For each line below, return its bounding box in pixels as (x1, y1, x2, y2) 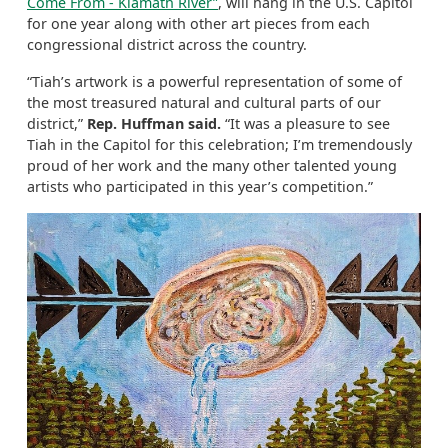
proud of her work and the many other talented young (27, 156, 397, 175)
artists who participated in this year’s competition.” (27, 177, 373, 196)
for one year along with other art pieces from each (27, 14, 370, 33)
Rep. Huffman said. (87, 114, 221, 133)
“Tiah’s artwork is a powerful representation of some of (27, 72, 402, 91)
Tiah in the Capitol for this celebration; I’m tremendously (27, 135, 412, 154)
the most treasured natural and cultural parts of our (27, 93, 381, 112)
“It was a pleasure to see (221, 114, 390, 133)
